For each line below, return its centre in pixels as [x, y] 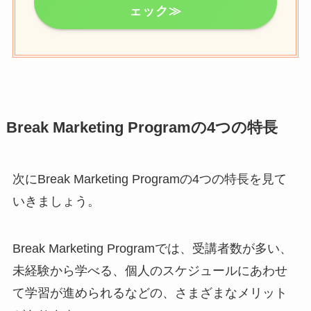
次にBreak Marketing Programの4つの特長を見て [149, 179]
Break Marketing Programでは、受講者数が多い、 [152, 248]
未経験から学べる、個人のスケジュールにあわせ [150, 270]
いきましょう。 [56, 202]
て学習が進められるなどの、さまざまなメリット [150, 293]
